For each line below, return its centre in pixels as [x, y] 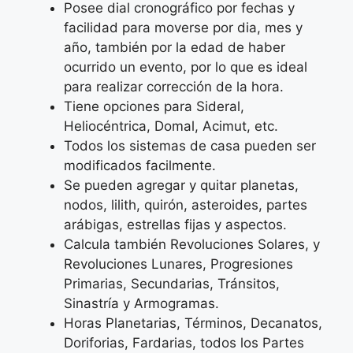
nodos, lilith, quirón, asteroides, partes [186, 205]
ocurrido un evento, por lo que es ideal [186, 67]
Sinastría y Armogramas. [141, 304]
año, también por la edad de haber [175, 48]
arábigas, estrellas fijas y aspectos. [175, 225]
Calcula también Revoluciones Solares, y [192, 245]
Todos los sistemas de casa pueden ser [190, 146]
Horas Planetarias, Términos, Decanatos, [193, 323]
